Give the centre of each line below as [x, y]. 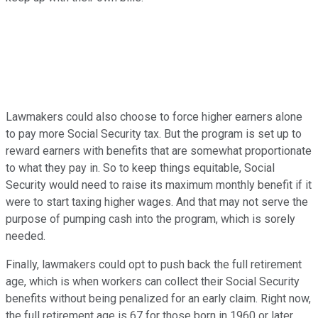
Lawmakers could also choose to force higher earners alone [154, 117]
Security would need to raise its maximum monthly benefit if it [159, 185]
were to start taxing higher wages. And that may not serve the [157, 202]
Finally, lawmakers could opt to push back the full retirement [154, 265]
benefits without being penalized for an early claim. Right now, [158, 299]
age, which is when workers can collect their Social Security [153, 282]
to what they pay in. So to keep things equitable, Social [140, 168]
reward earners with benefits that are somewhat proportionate [159, 151]
